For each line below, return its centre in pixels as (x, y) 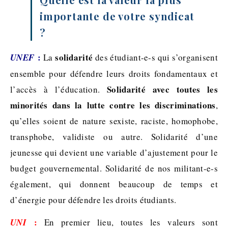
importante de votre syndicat (117, 16)
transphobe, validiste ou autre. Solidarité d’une (114, 136)
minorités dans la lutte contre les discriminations (113, 105)
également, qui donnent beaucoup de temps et (114, 184)
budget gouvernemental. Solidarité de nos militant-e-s (114, 168)
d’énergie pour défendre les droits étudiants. (93, 199)
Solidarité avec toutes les (162, 89)
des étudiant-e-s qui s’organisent (155, 57)
